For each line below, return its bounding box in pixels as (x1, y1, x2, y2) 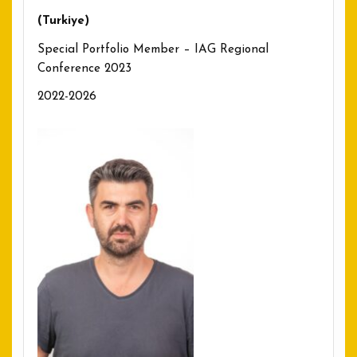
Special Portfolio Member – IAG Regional (37, 43, 269, 56)
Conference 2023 (37, 62, 131, 75)
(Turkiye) (37, 15, 89, 28)
